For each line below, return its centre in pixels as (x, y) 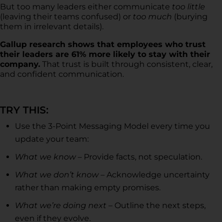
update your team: (53, 139)
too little (189, 6)
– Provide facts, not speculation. (139, 157)
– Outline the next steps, (156, 205)
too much (152, 16)
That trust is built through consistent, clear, (126, 64)
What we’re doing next (61, 205)
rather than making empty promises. (88, 187)
